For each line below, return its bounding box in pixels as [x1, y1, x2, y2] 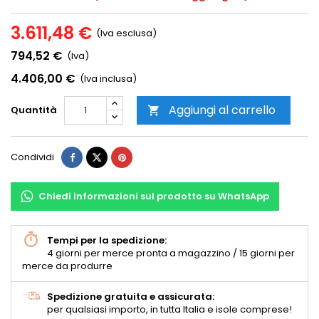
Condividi [11, 150, 54, 164]
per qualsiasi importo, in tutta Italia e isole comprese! [47, 303, 292, 317]
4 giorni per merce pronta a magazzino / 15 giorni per [47, 246, 295, 261]
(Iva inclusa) [80, 72, 137, 86]
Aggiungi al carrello [169, 102, 276, 119]
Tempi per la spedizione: [47, 234, 167, 248]
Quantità [11, 103, 57, 117]
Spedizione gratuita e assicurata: [47, 290, 214, 304]
